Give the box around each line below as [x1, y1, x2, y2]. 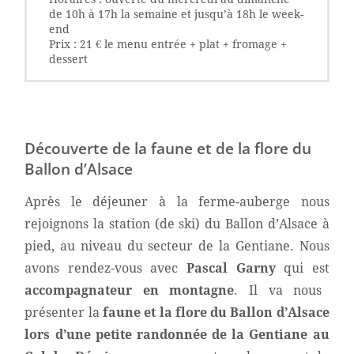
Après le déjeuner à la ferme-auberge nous [24, 194, 330, 209]
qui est [284, 260, 330, 276]
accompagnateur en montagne [24, 282, 235, 298]
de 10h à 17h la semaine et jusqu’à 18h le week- [49, 7, 304, 21]
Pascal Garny [186, 260, 284, 276]
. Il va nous [234, 282, 322, 298]
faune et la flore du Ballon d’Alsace [102, 304, 330, 320]
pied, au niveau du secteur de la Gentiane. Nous [24, 238, 330, 254]
